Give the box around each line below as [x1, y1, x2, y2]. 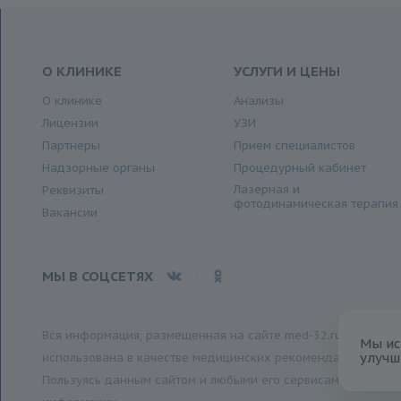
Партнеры [41, 138, 100, 154]
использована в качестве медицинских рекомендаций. [41, 350, 364, 366]
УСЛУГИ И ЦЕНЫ [234, 63, 341, 81]
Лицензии [41, 115, 98, 132]
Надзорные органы [41, 160, 155, 176]
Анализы [234, 93, 285, 109]
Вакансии [41, 205, 98, 221]
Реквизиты [41, 183, 104, 199]
